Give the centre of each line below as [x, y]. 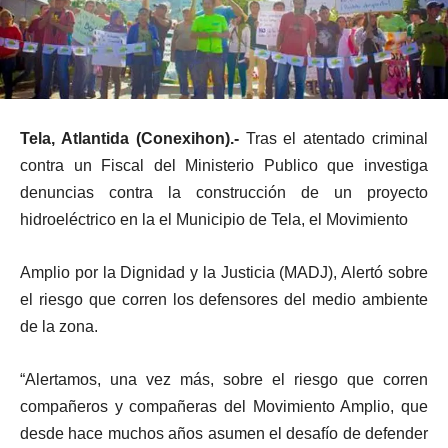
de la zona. [59, 327]
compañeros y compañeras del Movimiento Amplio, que [224, 407]
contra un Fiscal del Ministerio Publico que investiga [224, 166]
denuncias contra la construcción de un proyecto [224, 193]
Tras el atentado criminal [333, 139]
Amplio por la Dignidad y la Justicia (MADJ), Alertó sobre [224, 273]
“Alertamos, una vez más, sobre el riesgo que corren [224, 380]
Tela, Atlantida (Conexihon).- [129, 139]
